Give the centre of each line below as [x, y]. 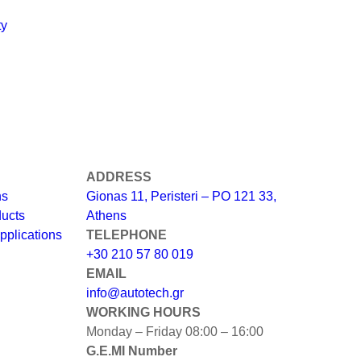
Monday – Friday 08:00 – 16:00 [176, 332]
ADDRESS [119, 177]
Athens [106, 216]
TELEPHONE [127, 235]
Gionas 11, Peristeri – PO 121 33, [181, 197]
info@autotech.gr [135, 293]
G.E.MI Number [132, 351]
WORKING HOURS [143, 313]
